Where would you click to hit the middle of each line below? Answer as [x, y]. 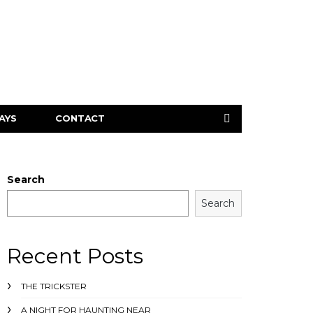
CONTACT [80, 118]
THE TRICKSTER [54, 286]
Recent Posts [75, 256]
